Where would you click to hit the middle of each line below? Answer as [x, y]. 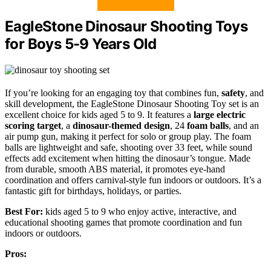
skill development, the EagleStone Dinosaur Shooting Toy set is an [132, 103]
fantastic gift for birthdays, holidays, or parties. [93, 191]
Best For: [24, 211]
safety [233, 93]
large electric [220, 114]
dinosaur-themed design [121, 125]
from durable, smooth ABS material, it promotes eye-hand [115, 169]
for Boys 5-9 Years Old [81, 44]
